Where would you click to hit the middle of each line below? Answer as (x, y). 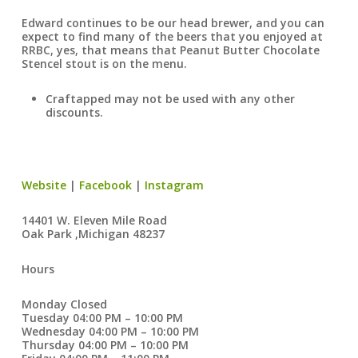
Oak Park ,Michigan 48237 (93, 234)
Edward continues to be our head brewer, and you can (173, 23)
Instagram (174, 185)
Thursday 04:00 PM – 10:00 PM (105, 345)
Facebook (105, 185)
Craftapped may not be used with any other (170, 99)
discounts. (74, 112)
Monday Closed (64, 304)
